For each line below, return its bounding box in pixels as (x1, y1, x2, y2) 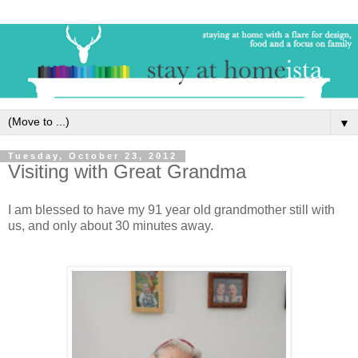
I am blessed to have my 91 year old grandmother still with (8, 203, 335, 217)
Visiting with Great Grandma (8, 161, 246, 183)
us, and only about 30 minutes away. (8, 219, 213, 233)
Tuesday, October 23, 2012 (8, 151, 177, 161)
